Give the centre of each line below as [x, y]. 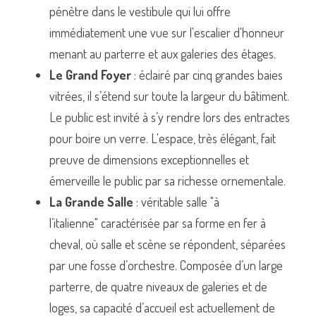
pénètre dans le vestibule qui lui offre [140, 11]
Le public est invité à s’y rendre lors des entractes [170, 117]
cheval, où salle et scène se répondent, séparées [168, 244]
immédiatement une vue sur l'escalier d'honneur [167, 32]
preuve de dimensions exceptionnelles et [149, 159]
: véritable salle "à [176, 201]
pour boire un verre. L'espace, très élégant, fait [163, 138]
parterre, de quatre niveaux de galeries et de [158, 286]
